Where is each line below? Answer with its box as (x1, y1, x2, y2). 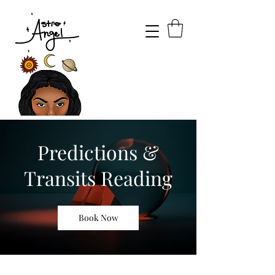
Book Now (78, 212, 118, 223)
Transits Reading (24, 165, 172, 191)
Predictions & (37, 139, 159, 165)
